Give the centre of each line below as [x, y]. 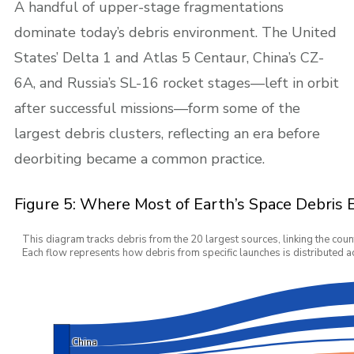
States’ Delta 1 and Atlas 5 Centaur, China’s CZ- [169, 57]
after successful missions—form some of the [157, 108]
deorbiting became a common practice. [139, 158]
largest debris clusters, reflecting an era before [167, 133]
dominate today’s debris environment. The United [175, 32]
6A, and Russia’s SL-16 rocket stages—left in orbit [177, 83]
